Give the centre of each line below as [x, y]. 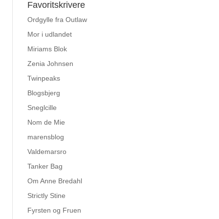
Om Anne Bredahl [55, 181]
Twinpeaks [44, 78]
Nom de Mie [46, 122]
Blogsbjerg [44, 93]
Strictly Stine [46, 196]
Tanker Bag [45, 166]
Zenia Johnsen [50, 64]
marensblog [46, 137]
